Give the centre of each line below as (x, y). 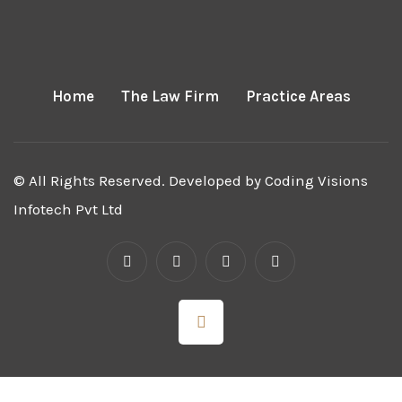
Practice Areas (298, 96)
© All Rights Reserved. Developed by (139, 180)
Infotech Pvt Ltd (68, 209)
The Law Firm (170, 96)
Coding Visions (316, 180)
